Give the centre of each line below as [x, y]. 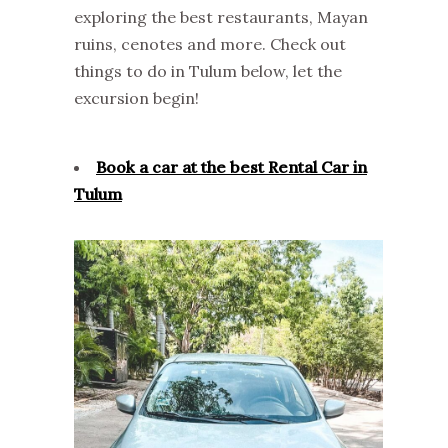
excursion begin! [136, 97]
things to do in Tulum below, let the [208, 70]
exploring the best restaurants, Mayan [221, 16]
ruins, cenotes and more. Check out [210, 43]
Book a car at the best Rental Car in [231, 166]
